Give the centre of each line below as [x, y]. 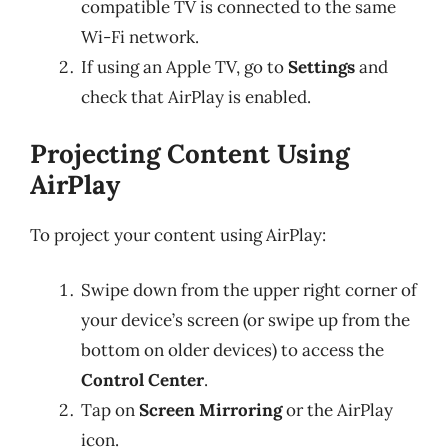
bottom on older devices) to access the [232, 350]
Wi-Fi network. [140, 37]
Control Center [142, 380]
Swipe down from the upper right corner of [249, 290]
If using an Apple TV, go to [184, 67]
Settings [321, 67]
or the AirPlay [337, 410]
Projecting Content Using [189, 153]
